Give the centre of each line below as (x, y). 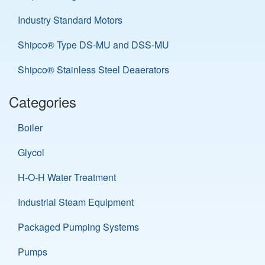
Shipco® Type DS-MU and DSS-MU (93, 44)
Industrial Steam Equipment (76, 202)
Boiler (30, 127)
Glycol (31, 152)
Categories (43, 101)
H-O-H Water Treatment (67, 177)
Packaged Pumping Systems (78, 227)
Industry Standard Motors (70, 20)
